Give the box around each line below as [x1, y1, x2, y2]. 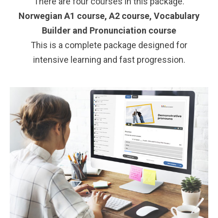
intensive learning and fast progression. [33, 54, 185, 65]
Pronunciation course [90, 25, 176, 36]
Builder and [42, 25, 90, 36]
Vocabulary [154, 10, 200, 21]
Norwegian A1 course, [18, 10, 109, 21]
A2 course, [109, 10, 152, 21]
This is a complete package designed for [31, 39, 187, 50]
